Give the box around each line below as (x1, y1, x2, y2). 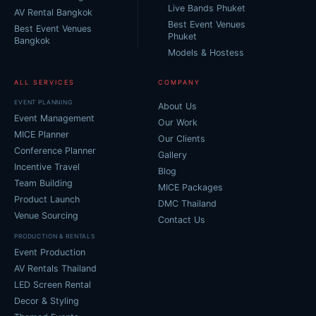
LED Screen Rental (14, 279, 91, 291)
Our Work (158, 117, 197, 128)
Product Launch (14, 194, 80, 205)
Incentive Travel (14, 162, 80, 173)
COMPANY (158, 78, 200, 87)
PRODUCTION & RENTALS (14, 233, 95, 241)
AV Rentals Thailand (14, 263, 97, 274)
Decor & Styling (14, 296, 79, 307)
